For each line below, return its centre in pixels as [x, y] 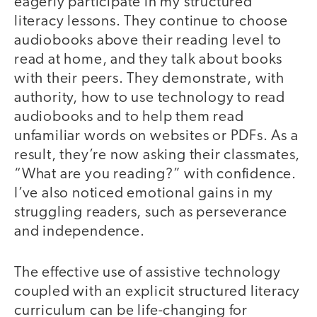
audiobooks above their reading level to [148, 40]
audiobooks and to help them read [129, 117]
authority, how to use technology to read [150, 98]
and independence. [80, 231]
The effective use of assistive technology [148, 273]
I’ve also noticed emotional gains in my [144, 193]
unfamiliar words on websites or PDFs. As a [156, 136]
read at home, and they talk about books [149, 59]
